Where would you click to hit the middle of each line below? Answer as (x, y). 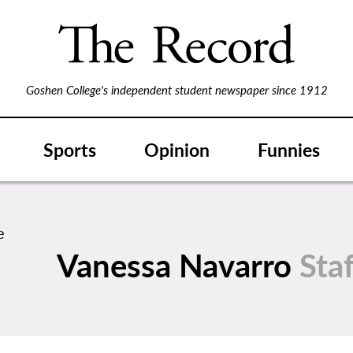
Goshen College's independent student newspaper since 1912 (176, 89)
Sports (70, 149)
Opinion (177, 149)
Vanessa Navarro (178, 265)
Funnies (289, 149)
